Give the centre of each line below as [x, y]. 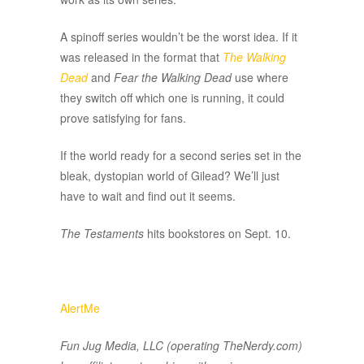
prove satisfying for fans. [123, 118]
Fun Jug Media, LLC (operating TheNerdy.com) [181, 346]
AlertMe [80, 308]
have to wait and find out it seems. [148, 196]
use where [260, 78]
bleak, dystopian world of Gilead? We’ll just [170, 176]
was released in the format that [141, 57]
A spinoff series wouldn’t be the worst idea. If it [179, 37]
